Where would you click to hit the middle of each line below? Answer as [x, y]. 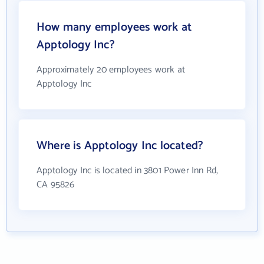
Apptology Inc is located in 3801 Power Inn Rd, [128, 171]
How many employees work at [114, 27]
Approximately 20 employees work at [111, 70]
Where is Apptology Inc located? [120, 146]
